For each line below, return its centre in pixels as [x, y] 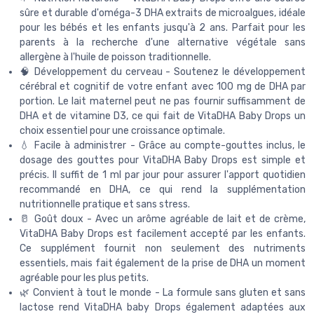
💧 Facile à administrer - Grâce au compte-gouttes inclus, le [163, 146]
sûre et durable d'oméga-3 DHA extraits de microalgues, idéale [163, 13]
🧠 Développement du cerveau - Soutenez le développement [163, 72]
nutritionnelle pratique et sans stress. [105, 205]
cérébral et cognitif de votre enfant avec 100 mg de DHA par [163, 87]
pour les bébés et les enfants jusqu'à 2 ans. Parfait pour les [163, 28]
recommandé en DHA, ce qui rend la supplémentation [163, 190]
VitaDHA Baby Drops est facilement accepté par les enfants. [163, 234]
